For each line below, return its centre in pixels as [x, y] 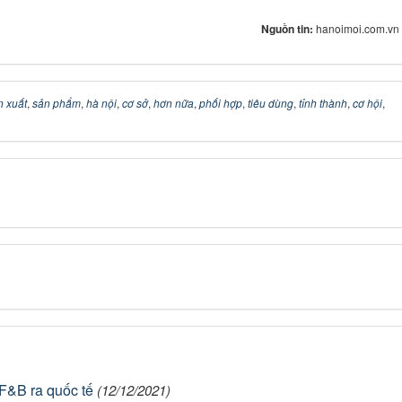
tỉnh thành [323, 103]
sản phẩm [57, 103]
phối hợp [221, 103]
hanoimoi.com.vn [358, 28]
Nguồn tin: [289, 29]
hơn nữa [174, 103]
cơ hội [367, 103]
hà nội [101, 103]
